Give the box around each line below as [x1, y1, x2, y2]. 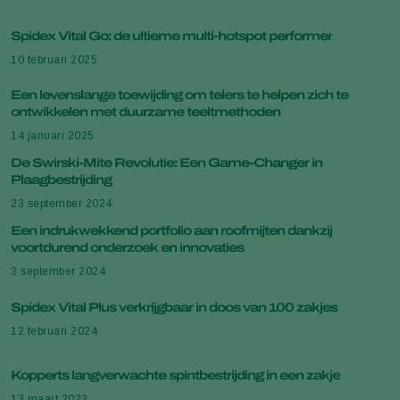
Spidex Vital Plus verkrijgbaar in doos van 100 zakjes [11, 300, 337, 314]
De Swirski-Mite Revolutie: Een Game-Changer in [11, 156, 322, 170]
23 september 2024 [11, 197, 112, 210]
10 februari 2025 [11, 53, 97, 66]
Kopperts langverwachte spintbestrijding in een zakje [11, 368, 340, 382]
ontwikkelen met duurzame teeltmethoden [11, 105, 280, 119]
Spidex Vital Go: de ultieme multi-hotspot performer [11, 29, 332, 43]
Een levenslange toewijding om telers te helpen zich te [11, 88, 348, 102]
